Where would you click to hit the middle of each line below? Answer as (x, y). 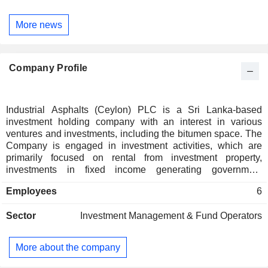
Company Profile (48, 68)
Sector (21, 216)
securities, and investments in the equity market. (107, 182)
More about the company (68, 247)
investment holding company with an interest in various (134, 122)
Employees (31, 191)
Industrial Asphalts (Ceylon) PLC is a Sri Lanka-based (134, 110)
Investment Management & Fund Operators (171, 216)
